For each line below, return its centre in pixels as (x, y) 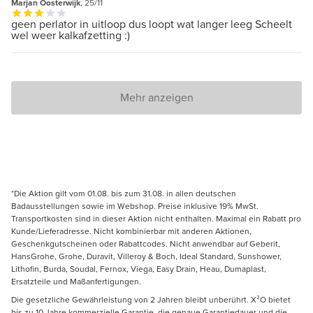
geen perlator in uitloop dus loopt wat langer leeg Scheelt (152, 24)
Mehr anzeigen (156, 98)
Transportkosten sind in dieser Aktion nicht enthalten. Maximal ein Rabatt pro (156, 219)
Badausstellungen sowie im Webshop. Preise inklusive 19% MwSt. (135, 206)
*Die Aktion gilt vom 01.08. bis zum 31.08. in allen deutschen (124, 194)
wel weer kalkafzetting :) (71, 36)
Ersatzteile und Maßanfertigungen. (76, 282)
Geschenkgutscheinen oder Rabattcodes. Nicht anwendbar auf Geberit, (146, 244)
